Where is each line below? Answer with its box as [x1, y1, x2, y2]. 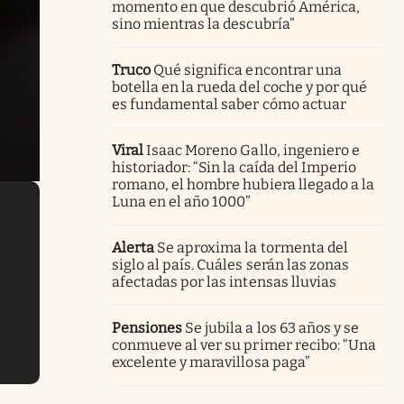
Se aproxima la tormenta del [157, 238, 348, 256]
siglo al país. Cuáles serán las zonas [112, 255, 349, 273]
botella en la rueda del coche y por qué [112, 78, 367, 96]
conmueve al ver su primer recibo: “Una [112, 335, 376, 353]
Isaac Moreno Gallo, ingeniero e [146, 141, 360, 159]
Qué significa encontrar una [153, 60, 342, 78]
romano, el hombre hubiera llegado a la [112, 175, 374, 193]
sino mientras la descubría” [112, 14, 295, 32]
